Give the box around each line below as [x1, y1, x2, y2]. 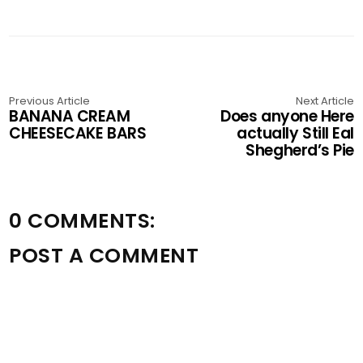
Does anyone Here [220, 105, 354, 127]
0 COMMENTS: [9, 207, 156, 235]
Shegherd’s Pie [246, 139, 354, 161]
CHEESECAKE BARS [9, 122, 147, 144]
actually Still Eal [237, 122, 354, 144]
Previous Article [9, 93, 91, 109]
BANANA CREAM [9, 105, 130, 127]
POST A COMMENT [9, 241, 199, 270]
